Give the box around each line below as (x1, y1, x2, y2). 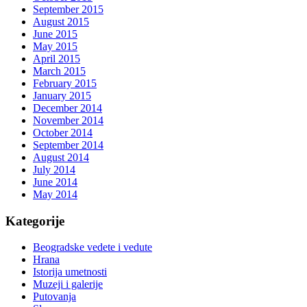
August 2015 (33, 15, 89, 27)
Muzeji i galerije (33, 278, 103, 291)
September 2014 (33, 138, 103, 151)
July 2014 (33, 163, 75, 175)
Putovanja (33, 291, 76, 303)
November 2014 (33, 114, 103, 126)
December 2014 (33, 101, 102, 114)
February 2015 (33, 77, 97, 89)
